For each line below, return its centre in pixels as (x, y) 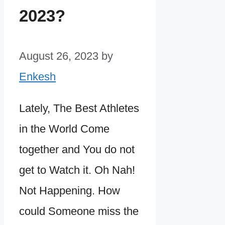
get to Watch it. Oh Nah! (77, 170)
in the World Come (64, 129)
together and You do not (77, 149)
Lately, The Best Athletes (79, 108)
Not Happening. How (70, 190)
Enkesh (37, 76)
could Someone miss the (79, 211)
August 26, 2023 (59, 56)
